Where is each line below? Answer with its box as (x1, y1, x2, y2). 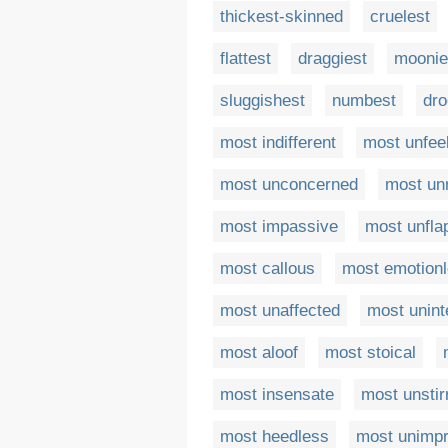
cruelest (370, 7, 430, 27)
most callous (220, 259, 315, 279)
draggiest (298, 49, 367, 69)
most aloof (220, 343, 298, 363)
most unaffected (220, 301, 340, 321)
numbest (332, 91, 396, 111)
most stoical (325, 343, 416, 363)
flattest (220, 49, 271, 69)
